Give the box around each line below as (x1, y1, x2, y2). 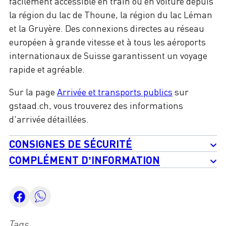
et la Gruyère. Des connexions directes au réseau (9, 23, 204, 34)
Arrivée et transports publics (57, 86, 173, 98)
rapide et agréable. (9, 64, 85, 75)
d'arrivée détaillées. (9, 114, 89, 125)
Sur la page (9, 86, 57, 98)
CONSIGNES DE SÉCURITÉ (9, 137, 132, 150)
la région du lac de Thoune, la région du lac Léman (9, 9, 212, 21)
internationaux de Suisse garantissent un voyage (9, 50, 207, 62)
